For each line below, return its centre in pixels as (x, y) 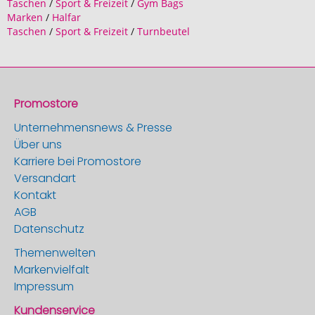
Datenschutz (49, 229)
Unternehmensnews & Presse (93, 128)
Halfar (66, 17)
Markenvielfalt (52, 270)
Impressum (44, 287)
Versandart (45, 178)
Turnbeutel (163, 31)
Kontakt (35, 195)
